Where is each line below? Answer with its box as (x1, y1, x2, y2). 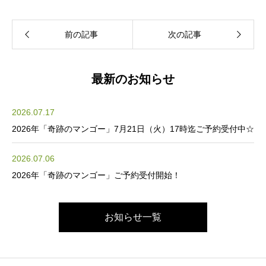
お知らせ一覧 (104, 211, 161, 222)
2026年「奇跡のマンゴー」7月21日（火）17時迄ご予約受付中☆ (12, 123, 254, 134)
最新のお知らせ (91, 72, 175, 85)
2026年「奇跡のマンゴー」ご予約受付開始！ (12, 170, 180, 180)
